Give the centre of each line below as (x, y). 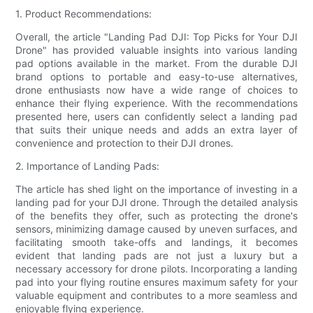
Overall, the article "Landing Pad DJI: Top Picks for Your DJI (156, 36)
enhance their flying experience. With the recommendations (156, 103)
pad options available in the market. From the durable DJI (156, 63)
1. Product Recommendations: (84, 13)
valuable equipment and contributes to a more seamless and (156, 295)
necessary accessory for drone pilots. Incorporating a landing (156, 268)
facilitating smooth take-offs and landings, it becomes (156, 242)
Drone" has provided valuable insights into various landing (156, 50)
